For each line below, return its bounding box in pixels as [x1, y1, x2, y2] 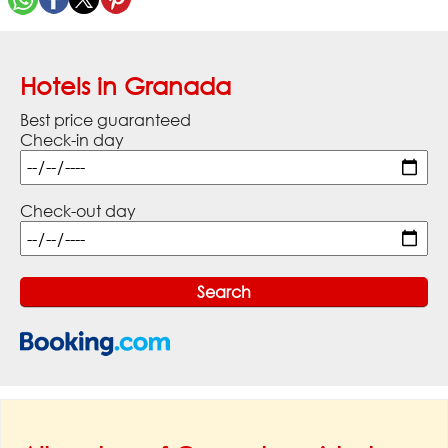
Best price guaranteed [20, 109, 191, 130]
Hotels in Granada [20, 70, 231, 100]
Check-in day [20, 129, 124, 150]
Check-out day [20, 200, 136, 221]
